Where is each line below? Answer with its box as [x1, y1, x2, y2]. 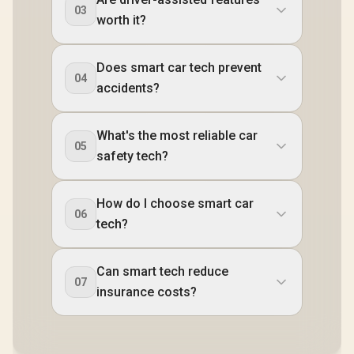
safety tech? [96, 149, 168, 164]
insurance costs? [96, 284, 197, 299]
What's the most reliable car [96, 128, 258, 143]
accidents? [96, 81, 160, 96]
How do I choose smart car [96, 196, 254, 211]
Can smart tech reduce [96, 264, 228, 279]
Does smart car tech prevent [96, 60, 262, 75]
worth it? [96, 13, 146, 28]
